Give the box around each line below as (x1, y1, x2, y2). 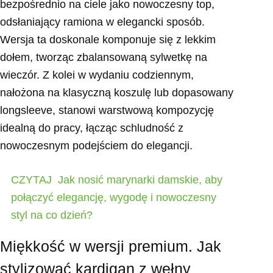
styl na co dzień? (11, 209, 93, 222)
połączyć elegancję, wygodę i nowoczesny (11, 191, 216, 204)
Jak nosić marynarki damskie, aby (58, 174, 222, 186)
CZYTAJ (11, 174, 52, 186)
